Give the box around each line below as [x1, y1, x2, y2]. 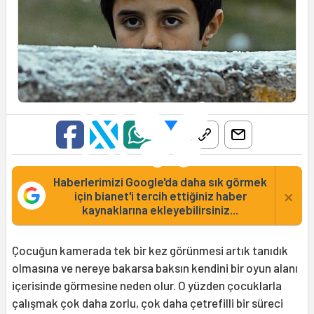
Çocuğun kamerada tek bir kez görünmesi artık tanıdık [12, 243, 288, 258]
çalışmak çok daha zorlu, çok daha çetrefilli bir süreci [12, 296, 283, 310]
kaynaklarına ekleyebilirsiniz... [82, 203, 238, 217]
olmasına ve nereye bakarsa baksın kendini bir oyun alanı [12, 261, 298, 275]
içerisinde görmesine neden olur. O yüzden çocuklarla [12, 278, 282, 293]
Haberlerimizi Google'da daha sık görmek [53, 175, 267, 189]
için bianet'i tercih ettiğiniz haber [74, 189, 247, 203]
